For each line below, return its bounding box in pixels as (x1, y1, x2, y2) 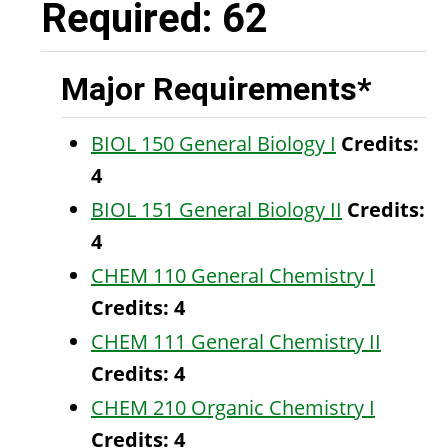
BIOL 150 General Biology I (91, 130, 336, 157)
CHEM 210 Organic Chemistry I (91, 394, 375, 421)
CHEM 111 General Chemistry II (91, 328, 381, 355)
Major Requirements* (61, 70, 372, 108)
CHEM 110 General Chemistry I (91, 262, 375, 289)
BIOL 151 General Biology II (91, 196, 342, 223)
